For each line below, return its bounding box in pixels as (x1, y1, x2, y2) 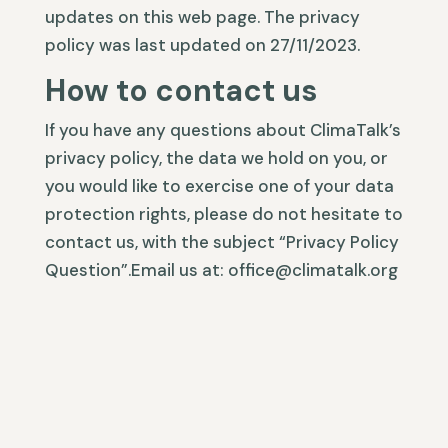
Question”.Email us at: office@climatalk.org (44, 259, 398, 281)
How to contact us (44, 71, 317, 110)
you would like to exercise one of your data (44, 175, 394, 197)
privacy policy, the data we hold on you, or (44, 147, 388, 169)
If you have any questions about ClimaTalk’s (44, 119, 401, 141)
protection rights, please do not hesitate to (44, 203, 403, 225)
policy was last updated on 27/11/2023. (44, 34, 360, 56)
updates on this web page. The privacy (44, 6, 360, 28)
